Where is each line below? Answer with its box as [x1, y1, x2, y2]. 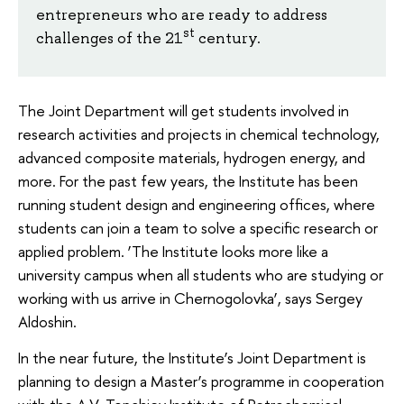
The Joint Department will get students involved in [18, 100, 349, 122]
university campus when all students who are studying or [18, 264, 383, 286]
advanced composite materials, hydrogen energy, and [18, 147, 365, 169]
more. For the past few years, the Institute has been [18, 170, 358, 192]
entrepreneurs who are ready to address [36, 4, 327, 24]
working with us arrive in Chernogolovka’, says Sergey [18, 288, 363, 309]
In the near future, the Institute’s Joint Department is [18, 346, 366, 368]
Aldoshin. [18, 311, 77, 333]
